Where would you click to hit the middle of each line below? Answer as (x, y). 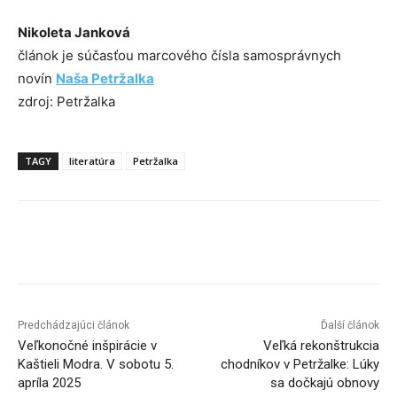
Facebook (83, 245)
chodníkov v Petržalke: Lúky (300, 365)
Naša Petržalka (105, 79)
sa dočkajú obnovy (324, 383)
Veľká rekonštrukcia (321, 346)
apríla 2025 (49, 383)
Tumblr (359, 245)
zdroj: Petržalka (66, 102)
